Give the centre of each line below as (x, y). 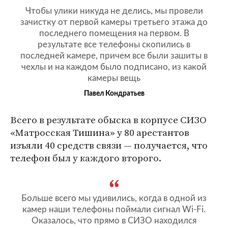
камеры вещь (114, 78)
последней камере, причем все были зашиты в (114, 56)
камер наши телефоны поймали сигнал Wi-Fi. (114, 210)
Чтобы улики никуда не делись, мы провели (114, 11)
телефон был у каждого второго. (86, 158)
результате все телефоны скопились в (114, 45)
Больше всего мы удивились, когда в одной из (114, 198)
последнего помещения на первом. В (114, 34)
